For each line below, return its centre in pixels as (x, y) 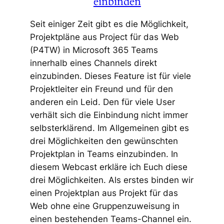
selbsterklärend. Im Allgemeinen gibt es (109, 128)
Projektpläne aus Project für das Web (104, 37)
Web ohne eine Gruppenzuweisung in (104, 206)
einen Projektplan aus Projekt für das (104, 193)
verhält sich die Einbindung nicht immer (109, 115)
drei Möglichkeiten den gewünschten (104, 141)
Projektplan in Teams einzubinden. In (104, 154)
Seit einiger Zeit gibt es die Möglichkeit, (109, 24)
